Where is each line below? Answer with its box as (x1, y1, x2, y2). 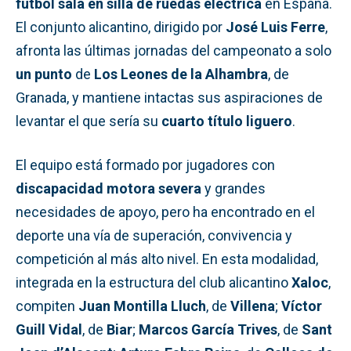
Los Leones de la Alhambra (94, 65, 268, 82)
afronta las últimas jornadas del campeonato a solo (16, 42, 331, 59)
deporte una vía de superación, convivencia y (16, 226, 292, 244)
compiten (16, 297, 78, 314)
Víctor (281, 297, 322, 314)
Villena (230, 297, 275, 314)
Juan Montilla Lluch (78, 297, 206, 314)
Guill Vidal (16, 320, 82, 338)
